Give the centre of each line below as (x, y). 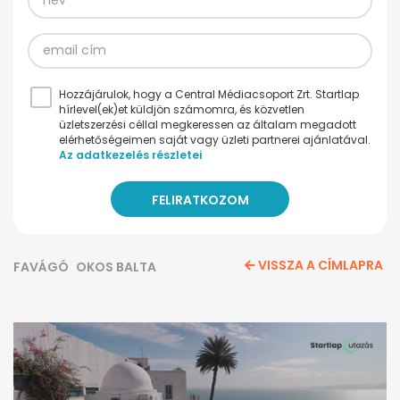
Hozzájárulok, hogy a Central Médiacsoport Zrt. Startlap (209, 94)
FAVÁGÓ (41, 267)
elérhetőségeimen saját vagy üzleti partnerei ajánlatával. (215, 139)
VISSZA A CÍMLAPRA (321, 265)
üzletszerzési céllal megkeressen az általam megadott (208, 124)
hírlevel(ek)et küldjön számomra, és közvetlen (182, 109)
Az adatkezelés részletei (130, 154)
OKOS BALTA (116, 267)
